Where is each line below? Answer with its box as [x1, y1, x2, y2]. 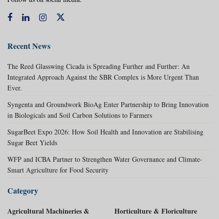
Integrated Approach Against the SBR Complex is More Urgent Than [7, 72, 199, 82]
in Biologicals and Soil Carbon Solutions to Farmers [7, 110, 152, 120]
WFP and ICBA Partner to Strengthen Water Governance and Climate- [7, 154, 202, 164]
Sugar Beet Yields [7, 137, 57, 147]
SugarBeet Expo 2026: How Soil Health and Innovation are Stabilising [7, 127, 203, 136]
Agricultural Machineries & [7, 205, 89, 216]
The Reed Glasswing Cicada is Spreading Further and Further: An [7, 61, 190, 71]
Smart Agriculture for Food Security [7, 165, 109, 175]
